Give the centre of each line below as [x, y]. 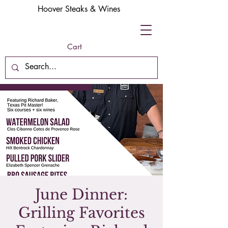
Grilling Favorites [81, 213]
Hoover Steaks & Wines [79, 9]
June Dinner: [81, 195]
